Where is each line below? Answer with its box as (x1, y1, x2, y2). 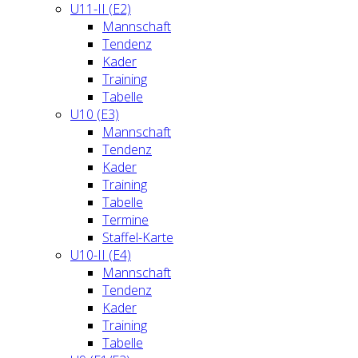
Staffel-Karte (102, 229, 173, 246)
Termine (102, 211, 149, 229)
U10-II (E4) (70, 246, 131, 264)
